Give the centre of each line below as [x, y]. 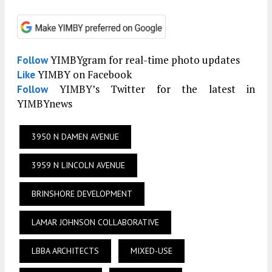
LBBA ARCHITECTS [65, 251]
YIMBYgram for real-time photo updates [144, 60]
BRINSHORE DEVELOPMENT [82, 194]
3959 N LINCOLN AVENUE [78, 165]
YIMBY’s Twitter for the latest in [151, 89]
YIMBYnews [45, 104]
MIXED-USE [151, 251]
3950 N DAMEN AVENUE [75, 137]
